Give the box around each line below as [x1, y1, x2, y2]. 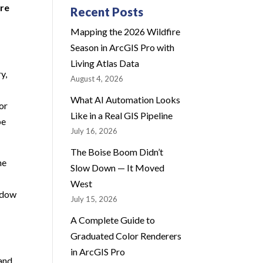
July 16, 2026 [70, 126, 118, 136]
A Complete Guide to [70, 214, 156, 225]
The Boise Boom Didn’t [70, 146, 164, 157]
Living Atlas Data [70, 57, 140, 69]
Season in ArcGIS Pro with [70, 41, 175, 53]
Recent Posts [70, 4, 144, 19]
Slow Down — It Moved [70, 161, 165, 173]
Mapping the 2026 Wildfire [70, 25, 181, 37]
